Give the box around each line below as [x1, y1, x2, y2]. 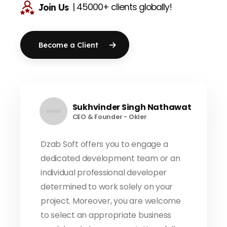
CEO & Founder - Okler [72, 112, 147, 121]
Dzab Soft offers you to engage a [41, 138, 168, 150]
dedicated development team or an [41, 153, 180, 165]
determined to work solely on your [41, 181, 173, 193]
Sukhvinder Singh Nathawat [72, 101, 192, 113]
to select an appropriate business [41, 209, 172, 221]
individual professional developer [41, 167, 167, 179]
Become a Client [39, 40, 101, 50]
